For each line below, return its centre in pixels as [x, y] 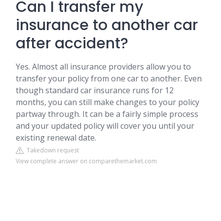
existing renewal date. [56, 138]
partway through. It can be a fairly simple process [107, 114]
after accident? [72, 43]
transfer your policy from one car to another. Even [109, 78]
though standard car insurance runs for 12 [95, 90]
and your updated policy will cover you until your [105, 126]
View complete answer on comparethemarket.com [86, 161]
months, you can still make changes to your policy [108, 102]
